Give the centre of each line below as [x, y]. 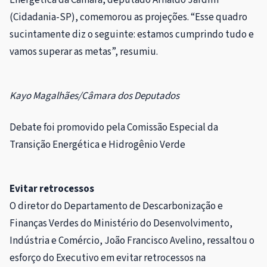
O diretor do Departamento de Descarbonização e [116, 206]
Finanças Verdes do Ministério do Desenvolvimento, [121, 223]
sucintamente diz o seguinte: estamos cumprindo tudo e [132, 34]
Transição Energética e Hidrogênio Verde [97, 145]
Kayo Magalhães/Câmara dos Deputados [94, 96]
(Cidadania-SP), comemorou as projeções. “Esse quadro [128, 17]
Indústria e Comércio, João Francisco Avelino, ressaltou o [132, 240]
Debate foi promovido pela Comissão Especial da [114, 127]
